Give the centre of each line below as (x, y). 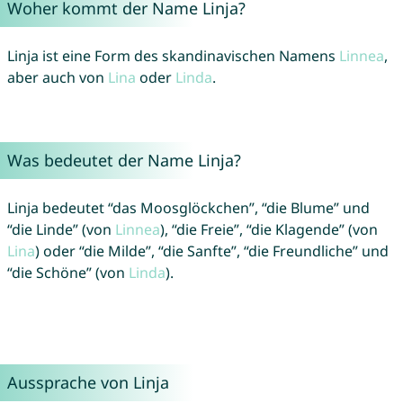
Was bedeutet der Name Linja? (124, 161)
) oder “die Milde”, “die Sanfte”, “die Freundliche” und (211, 251)
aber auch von (57, 78)
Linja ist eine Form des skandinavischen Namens (173, 56)
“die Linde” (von (61, 230)
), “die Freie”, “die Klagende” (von (269, 230)
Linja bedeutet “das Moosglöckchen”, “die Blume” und (188, 208)
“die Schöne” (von (67, 273)
